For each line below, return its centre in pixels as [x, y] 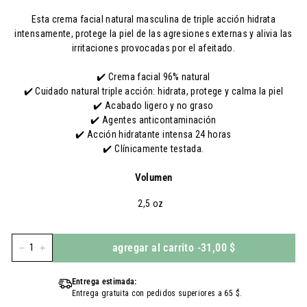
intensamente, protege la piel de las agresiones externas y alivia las [153, 34]
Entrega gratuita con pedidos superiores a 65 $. [157, 293]
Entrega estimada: [104, 282]
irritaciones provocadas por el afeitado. [153, 48]
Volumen [153, 177]
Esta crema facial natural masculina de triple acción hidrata [153, 19]
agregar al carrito [153, 248]
